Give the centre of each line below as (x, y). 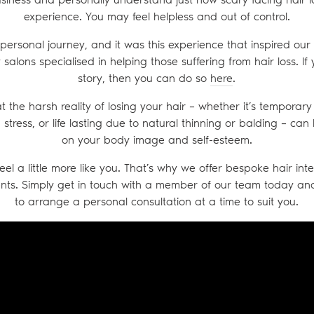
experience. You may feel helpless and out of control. (157, 16)
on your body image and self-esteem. (157, 139)
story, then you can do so (144, 78)
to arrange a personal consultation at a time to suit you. (157, 201)
